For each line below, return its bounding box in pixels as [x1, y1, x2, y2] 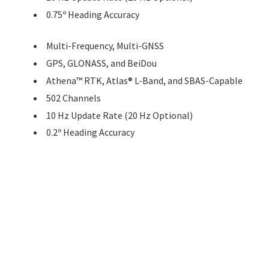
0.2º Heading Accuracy [46, 126, 134, 139]
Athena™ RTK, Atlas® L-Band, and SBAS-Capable [46, 74, 243, 87]
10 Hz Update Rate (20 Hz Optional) [46, 109, 193, 121]
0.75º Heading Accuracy [46, 8, 139, 20]
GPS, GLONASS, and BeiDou [46, 57, 157, 70]
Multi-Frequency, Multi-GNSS [46, 40, 164, 52]
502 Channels [46, 91, 101, 104]
